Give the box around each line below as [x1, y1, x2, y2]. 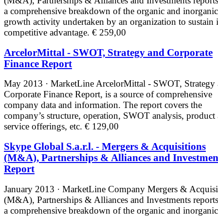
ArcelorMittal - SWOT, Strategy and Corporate [4, 47, 213, 58]
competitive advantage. [4, 27, 92, 38]
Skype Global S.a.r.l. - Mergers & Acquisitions [4, 141, 206, 152]
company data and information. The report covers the [4, 100, 202, 110]
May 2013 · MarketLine [4, 78, 96, 89]
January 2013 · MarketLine [4, 183, 108, 194]
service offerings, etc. [4, 121, 85, 132]
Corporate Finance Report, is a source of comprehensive [4, 89, 212, 100]
